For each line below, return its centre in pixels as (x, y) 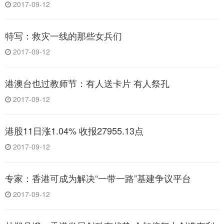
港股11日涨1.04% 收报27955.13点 (74, 131)
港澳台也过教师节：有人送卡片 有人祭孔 (87, 83)
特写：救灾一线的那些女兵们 (63, 36)
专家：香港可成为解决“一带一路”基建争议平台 (98, 178)
